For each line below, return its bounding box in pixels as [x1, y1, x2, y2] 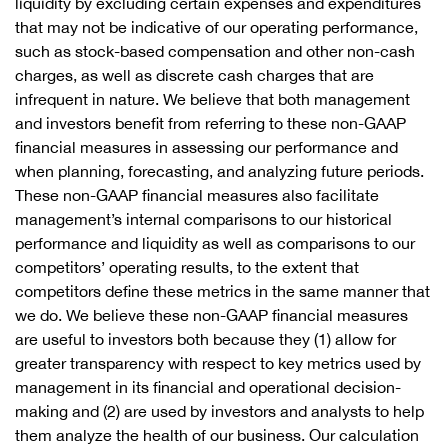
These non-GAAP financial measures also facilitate [15, 186, 379, 204]
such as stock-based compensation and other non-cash [15, 42, 415, 60]
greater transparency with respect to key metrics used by [15, 354, 421, 372]
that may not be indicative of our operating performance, [15, 18, 418, 36]
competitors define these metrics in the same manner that [15, 282, 430, 300]
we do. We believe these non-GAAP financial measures [15, 306, 408, 324]
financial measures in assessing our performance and [15, 138, 398, 156]
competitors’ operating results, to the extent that [15, 258, 359, 276]
